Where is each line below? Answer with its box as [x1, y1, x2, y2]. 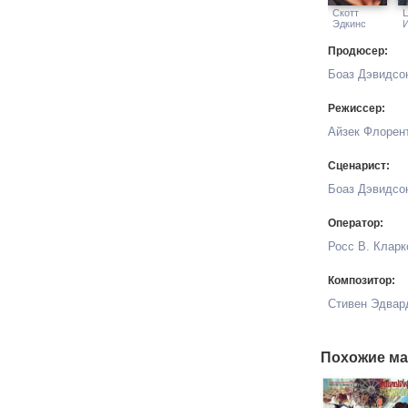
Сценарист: [328, 159, 390, 172]
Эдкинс [332, 18, 366, 29]
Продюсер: [328, 45, 388, 57]
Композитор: [328, 274, 395, 287]
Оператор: [328, 217, 383, 229]
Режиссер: [328, 102, 385, 115]
